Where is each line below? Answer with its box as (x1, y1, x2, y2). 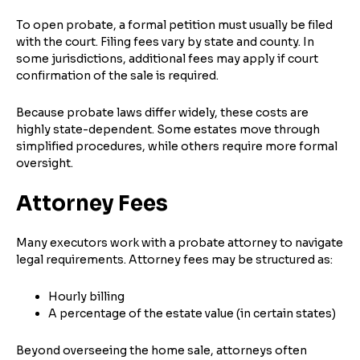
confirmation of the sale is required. (16, 67, 219, 83)
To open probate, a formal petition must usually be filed (16, 17, 333, 32)
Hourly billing (48, 288, 125, 304)
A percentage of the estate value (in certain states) (48, 305, 336, 321)
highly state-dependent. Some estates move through (16, 121, 320, 137)
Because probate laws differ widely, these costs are (16, 104, 309, 120)
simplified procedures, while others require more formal (16, 138, 337, 153)
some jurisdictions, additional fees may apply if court (16, 51, 318, 66)
